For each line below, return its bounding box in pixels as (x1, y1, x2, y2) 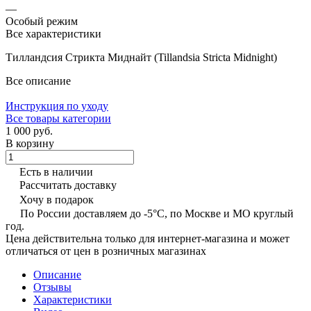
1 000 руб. (6, 124, 53, 137)
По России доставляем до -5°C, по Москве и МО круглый (20, 207, 294, 219)
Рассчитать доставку (19, 178, 117, 191)
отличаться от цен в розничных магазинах (6, 244, 206, 257)
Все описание (6, 74, 71, 87)
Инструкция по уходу (6, 99, 108, 112)
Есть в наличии (19, 165, 93, 178)
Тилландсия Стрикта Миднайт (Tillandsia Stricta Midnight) (6, 51, 277, 63)
